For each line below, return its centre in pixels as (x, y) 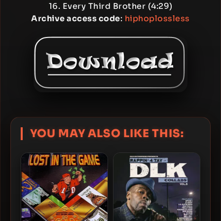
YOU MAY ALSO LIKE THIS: (107, 133)
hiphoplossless (157, 18)
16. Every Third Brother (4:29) (110, 6)
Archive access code (76, 18)
